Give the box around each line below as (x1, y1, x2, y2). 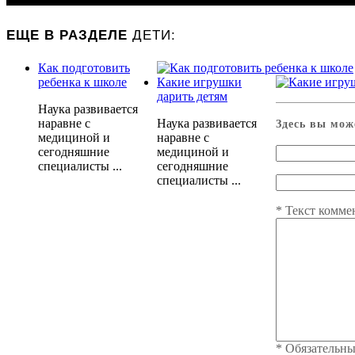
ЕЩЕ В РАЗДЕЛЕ (6, 24, 132, 44)
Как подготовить (38, 61, 130, 75)
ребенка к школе (38, 75, 127, 90)
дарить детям (157, 90, 227, 104)
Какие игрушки (157, 75, 242, 90)
